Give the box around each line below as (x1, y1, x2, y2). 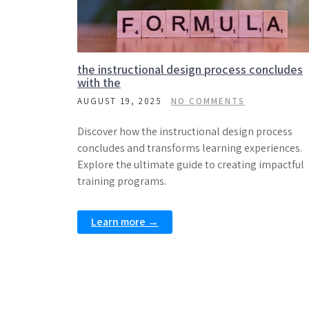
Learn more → (91, 215, 159, 229)
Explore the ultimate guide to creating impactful (77, 157, 304, 172)
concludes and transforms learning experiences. (77, 141, 302, 155)
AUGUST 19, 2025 (77, 95, 162, 107)
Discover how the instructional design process (77, 124, 292, 139)
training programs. (77, 174, 166, 188)
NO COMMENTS (171, 95, 245, 107)
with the (77, 74, 121, 90)
